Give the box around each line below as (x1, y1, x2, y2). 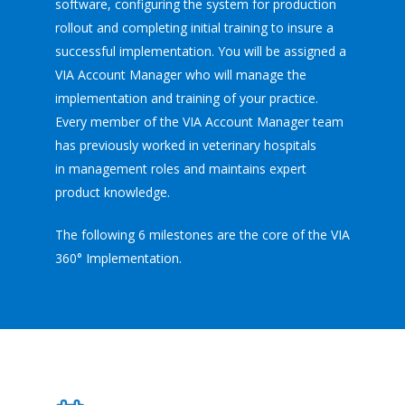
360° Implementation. (54, 250, 182, 267)
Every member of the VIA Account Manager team (54, 113, 344, 130)
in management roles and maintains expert (54, 160, 306, 177)
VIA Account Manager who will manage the (54, 66, 306, 83)
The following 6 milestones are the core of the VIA (54, 226, 350, 243)
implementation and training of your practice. (54, 89, 318, 107)
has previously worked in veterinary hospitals (54, 137, 316, 154)
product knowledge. (54, 184, 170, 201)
